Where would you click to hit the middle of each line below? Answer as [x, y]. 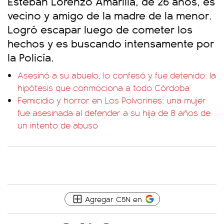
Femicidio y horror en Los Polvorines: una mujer [112, 100]
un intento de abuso [58, 125]
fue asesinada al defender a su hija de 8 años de [114, 112]
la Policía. [31, 57]
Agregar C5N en [113, 199]
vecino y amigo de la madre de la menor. [110, 15]
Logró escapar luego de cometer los [100, 29]
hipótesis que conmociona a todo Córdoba [103, 87]
